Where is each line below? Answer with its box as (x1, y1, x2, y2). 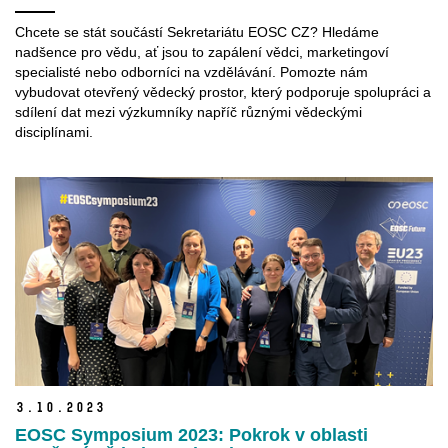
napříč (197, 103, 237, 120)
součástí (110, 23, 163, 40)
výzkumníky (119, 103, 193, 120)
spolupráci (354, 83, 419, 100)
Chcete (15, 23, 60, 40)
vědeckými (295, 103, 362, 120)
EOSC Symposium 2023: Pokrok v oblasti (15, 425, 368, 446)
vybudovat (15, 83, 84, 100)
